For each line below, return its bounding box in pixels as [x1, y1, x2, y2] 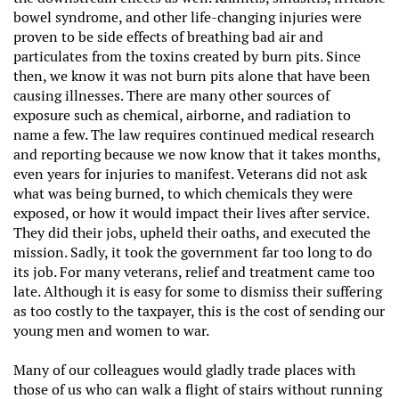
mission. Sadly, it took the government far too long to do [13, 242, 372, 262]
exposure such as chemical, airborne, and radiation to [13, 105, 351, 125]
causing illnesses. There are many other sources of [13, 85, 330, 105]
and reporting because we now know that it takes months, [13, 144, 380, 164]
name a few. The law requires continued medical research [13, 125, 374, 144]
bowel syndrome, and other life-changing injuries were [13, 7, 362, 27]
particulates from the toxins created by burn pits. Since [13, 46, 361, 66]
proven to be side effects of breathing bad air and [13, 27, 323, 46]
